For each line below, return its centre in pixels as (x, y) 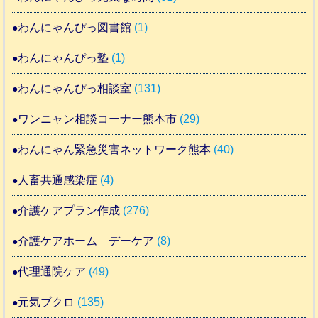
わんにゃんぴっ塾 (64, 57)
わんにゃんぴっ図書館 (75, 27)
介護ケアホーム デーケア (86, 241)
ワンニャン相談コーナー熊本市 (98, 119)
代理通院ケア (52, 271)
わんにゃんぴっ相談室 (75, 88)
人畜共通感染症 (58, 180)
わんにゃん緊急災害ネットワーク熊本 (115, 149)
